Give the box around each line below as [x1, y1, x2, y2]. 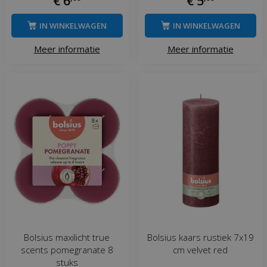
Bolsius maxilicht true [24, 231, 110, 243]
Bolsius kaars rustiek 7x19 [147, 231, 254, 243]
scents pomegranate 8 [20, 243, 113, 256]
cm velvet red [173, 243, 228, 256]
